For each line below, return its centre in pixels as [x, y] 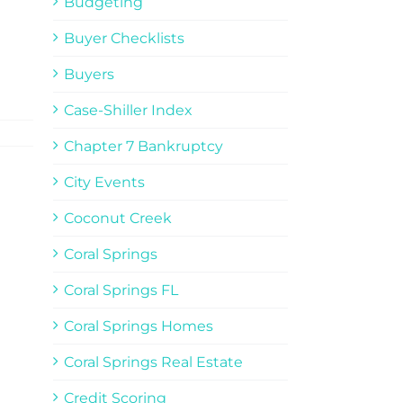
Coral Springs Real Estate [153, 362]
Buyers [89, 74]
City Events [104, 182]
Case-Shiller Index [128, 110]
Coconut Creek [117, 218]
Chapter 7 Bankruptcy [143, 146]
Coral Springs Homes [138, 326]
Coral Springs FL [121, 290]
